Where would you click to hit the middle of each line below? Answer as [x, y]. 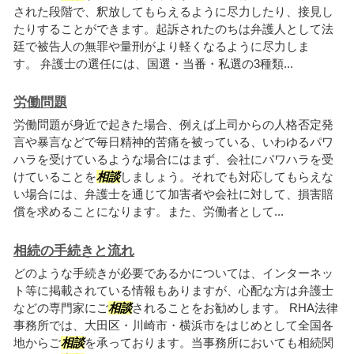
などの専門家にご [61, 307]
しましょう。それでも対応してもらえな [227, 177]
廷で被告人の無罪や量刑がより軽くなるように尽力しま [162, 46]
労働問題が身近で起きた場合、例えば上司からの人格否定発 [173, 125]
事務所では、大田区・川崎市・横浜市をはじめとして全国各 [173, 325]
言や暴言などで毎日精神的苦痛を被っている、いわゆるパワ [173, 142]
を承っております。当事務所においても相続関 [209, 342]
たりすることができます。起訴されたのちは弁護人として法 [173, 28]
